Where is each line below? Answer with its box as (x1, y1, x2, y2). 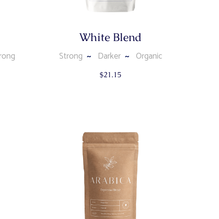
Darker (97, 49, 121, 64)
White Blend (79, 30, 142, 45)
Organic (135, 49, 162, 64)
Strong (59, 49, 83, 64)
